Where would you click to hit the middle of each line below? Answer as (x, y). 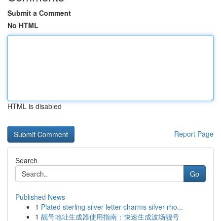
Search (26, 160)
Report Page (194, 134)
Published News (40, 197)
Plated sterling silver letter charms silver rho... (112, 207)
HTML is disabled (35, 106)
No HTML (23, 25)
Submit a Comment (39, 13)
